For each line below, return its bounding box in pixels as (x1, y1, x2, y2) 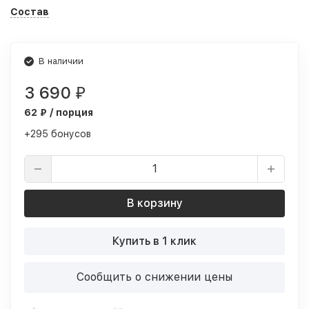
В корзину (126, 197, 183, 210)
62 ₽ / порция (24, 107, 93, 118)
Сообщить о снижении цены (77, 270, 232, 283)
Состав (10, 6, 49, 17)
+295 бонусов (24, 128, 91, 139)
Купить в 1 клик (112, 235, 197, 248)
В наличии (39, 56, 83, 66)
